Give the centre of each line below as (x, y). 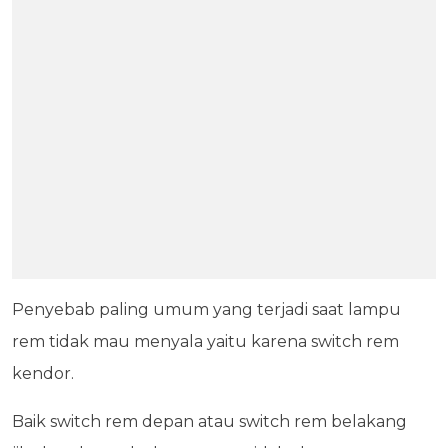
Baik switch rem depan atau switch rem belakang (209, 422)
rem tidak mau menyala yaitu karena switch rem (205, 342)
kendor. (43, 374)
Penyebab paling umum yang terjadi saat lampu (206, 310)
